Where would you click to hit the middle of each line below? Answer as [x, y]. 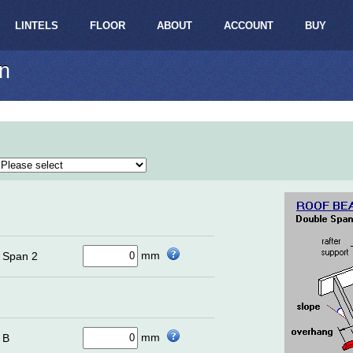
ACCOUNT [249, 26]
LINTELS [37, 26]
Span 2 [20, 256]
